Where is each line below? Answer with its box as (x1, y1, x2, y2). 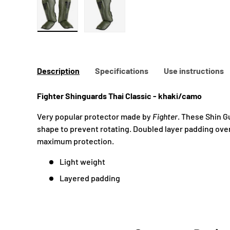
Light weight (60, 157, 105, 167)
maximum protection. (37, 136, 114, 146)
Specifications (95, 66, 148, 76)
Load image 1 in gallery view (57, 31, 156, 42)
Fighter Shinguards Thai (37, 91, 124, 101)
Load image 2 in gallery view (104, 31, 205, 42)
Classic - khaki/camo (125, 91, 202, 101)
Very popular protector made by (37, 111, 152, 122)
